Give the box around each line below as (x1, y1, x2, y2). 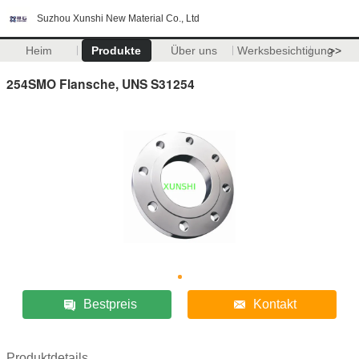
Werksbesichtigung (236, 44, 333, 57)
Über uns (171, 44, 218, 57)
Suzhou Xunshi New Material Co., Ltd (37, 13, 200, 24)
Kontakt (252, 296, 296, 311)
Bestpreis (83, 296, 137, 311)
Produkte (91, 44, 142, 57)
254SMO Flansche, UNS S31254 (6, 74, 195, 93)
